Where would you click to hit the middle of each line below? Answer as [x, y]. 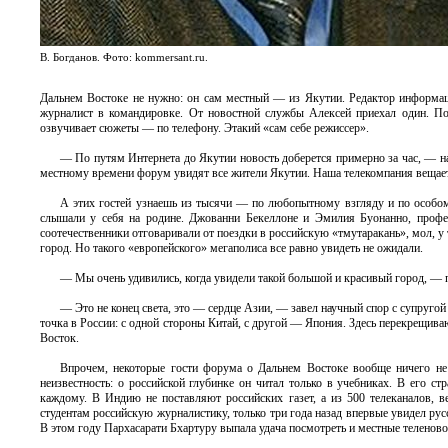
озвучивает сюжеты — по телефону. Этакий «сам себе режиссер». [204, 128]
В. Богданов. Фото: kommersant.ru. [124, 57]
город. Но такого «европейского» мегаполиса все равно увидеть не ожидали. [231, 248]
